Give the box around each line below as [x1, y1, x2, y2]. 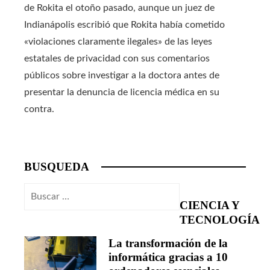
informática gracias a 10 [108, 250, 228, 263]
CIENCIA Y [179, 198, 239, 212]
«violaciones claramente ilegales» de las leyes [24, 36, 212, 46]
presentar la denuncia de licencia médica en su [24, 87, 219, 97]
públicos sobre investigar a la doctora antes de [24, 70, 219, 80]
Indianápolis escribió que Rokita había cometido [24, 19, 225, 30]
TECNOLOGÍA [179, 213, 260, 226]
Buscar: [24, 186, 55, 196]
